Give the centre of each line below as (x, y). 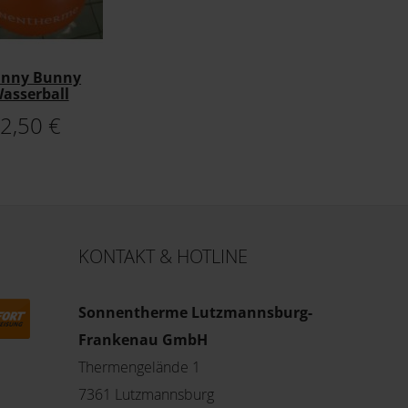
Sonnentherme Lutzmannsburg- (195, 313)
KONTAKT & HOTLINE (163, 257)
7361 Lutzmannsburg (146, 395)
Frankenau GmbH (143, 340)
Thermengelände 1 (139, 367)
